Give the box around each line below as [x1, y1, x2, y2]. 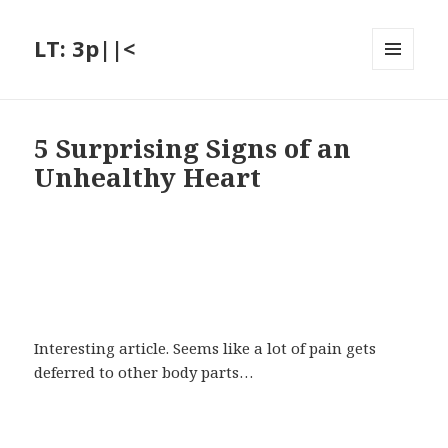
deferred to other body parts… [34, 362, 254, 383]
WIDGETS [372, 103, 431, 121]
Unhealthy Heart [34, 159, 262, 196]
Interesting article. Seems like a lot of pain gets [34, 338, 377, 359]
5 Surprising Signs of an [34, 130, 352, 167]
